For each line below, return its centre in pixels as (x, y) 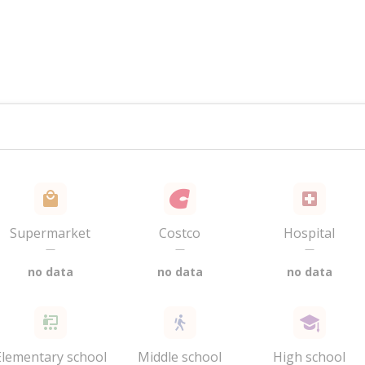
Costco (180, 233)
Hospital (310, 233)
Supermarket (51, 233)
